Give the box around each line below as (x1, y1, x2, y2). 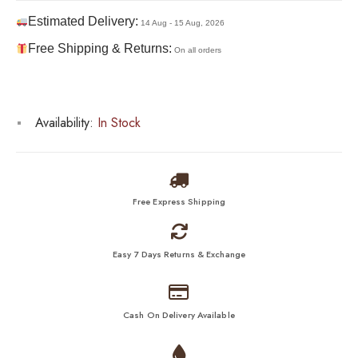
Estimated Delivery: (27, 14, 138, 29)
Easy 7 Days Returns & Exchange (113, 248, 245, 261)
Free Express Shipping (132, 195, 226, 209)
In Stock (93, 113, 141, 133)
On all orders (173, 46, 221, 55)
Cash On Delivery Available (123, 308, 235, 322)
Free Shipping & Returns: (27, 42, 172, 56)
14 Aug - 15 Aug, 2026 (140, 18, 225, 28)
